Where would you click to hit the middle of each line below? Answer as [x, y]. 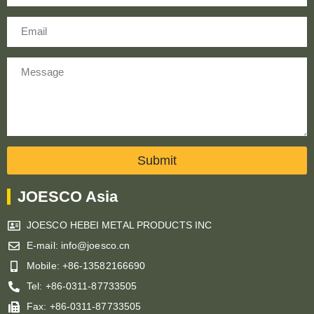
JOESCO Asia [68, 197]
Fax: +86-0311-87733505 [84, 306]
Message [28, 64]
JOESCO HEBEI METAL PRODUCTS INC [120, 225]
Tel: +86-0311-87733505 [82, 286]
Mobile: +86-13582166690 [86, 266]
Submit [157, 161]
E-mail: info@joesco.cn [78, 245]
